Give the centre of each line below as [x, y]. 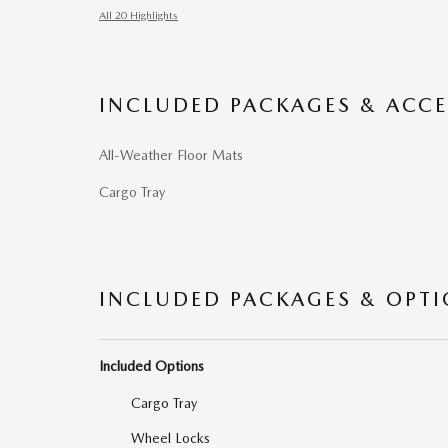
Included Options [151, 365]
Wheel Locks [170, 437]
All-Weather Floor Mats [171, 154]
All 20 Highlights [138, 15]
